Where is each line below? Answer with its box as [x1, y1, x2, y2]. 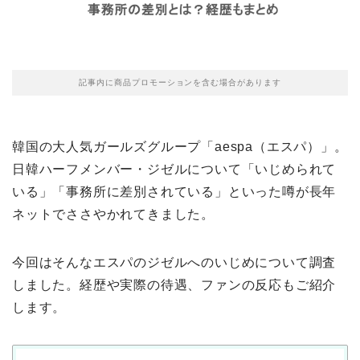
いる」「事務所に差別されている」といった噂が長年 [12, 184, 337, 198]
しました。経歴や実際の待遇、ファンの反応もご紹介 [12, 277, 337, 292]
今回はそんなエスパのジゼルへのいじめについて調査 [12, 255, 337, 269]
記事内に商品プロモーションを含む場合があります [78, 77, 282, 87]
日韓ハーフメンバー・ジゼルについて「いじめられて [12, 162, 337, 176]
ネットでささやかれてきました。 [12, 207, 215, 221]
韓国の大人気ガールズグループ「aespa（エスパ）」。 [12, 139, 348, 153]
